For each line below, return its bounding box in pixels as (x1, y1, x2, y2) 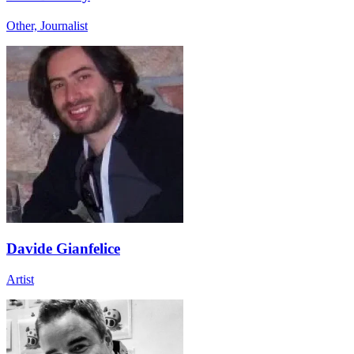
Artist (6, 273, 34, 287)
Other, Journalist (6, 18, 88, 32)
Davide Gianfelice (6, 240, 120, 258)
